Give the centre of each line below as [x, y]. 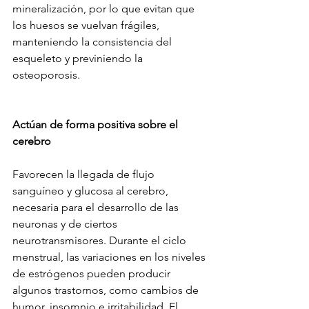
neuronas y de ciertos [66, 224]
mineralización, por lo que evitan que [105, 9]
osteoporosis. [46, 75]
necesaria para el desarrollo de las [97, 208]
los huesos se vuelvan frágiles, [87, 26]
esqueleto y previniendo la [79, 59]
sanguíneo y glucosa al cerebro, [92, 191]
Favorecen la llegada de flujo [85, 175]
